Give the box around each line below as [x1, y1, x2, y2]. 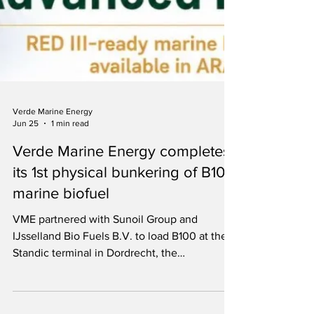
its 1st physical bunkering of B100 [13, 231, 234, 247]
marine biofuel [13, 252, 109, 268]
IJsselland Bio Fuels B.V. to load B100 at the [13, 297, 227, 309]
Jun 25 [13, 185, 39, 196]
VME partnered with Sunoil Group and [13, 280, 198, 292]
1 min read [51, 185, 89, 196]
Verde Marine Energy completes [13, 210, 230, 226]
